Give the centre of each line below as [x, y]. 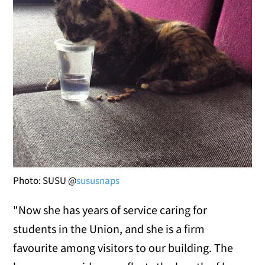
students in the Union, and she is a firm [109, 229]
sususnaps [98, 181]
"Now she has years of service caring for [110, 210]
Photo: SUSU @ [45, 181]
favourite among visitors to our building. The [123, 248]
